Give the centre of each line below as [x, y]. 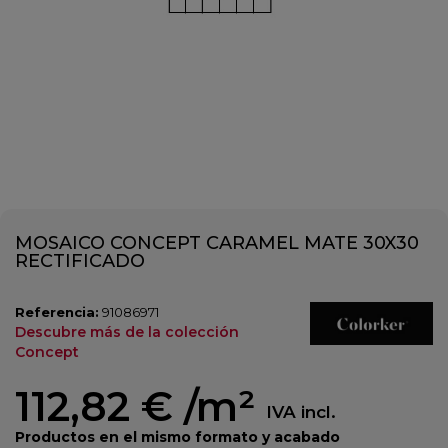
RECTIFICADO [80, 261]
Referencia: [57, 312]
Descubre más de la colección [127, 332]
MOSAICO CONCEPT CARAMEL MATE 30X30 [217, 243]
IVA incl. [301, 412]
